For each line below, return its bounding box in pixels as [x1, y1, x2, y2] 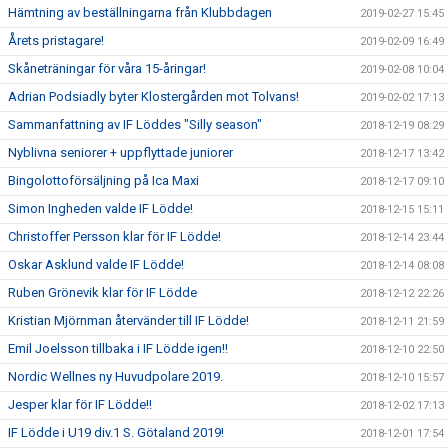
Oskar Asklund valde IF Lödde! [8, 257, 184, 272]
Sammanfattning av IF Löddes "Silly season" [8, 117, 262, 132]
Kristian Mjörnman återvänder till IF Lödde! [8, 313, 249, 328]
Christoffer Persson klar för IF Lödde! [8, 229, 221, 244]
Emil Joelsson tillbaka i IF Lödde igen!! [8, 341, 228, 356]
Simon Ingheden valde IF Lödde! [8, 201, 193, 216]
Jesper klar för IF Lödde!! [8, 397, 152, 412]
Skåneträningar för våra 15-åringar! [8, 61, 206, 76]
